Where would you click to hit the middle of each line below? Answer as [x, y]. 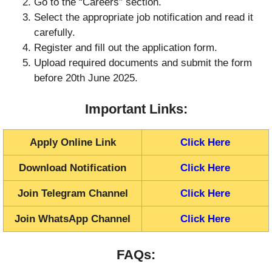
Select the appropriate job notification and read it [144, 18]
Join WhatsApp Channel [73, 219]
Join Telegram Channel [73, 193]
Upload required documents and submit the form [143, 63]
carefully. [55, 33]
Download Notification [73, 168]
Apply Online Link [73, 142]
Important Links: [136, 109]
